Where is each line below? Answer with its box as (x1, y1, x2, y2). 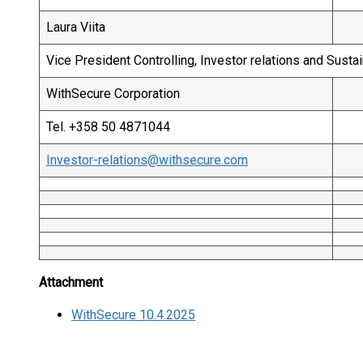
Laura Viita (46, 19, 105, 35)
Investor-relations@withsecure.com (46, 152, 248, 168)
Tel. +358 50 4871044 (46, 119, 170, 135)
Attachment (39, 275, 103, 290)
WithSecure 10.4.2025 (71, 307, 195, 322)
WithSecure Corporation (46, 86, 180, 101)
